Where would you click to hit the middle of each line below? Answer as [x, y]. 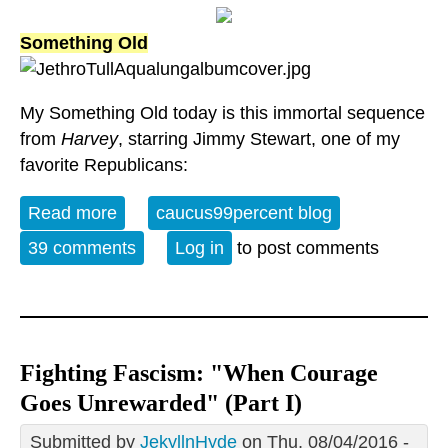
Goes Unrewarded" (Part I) [161, 403]
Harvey [89, 139]
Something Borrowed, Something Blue [269, 239]
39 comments [82, 248]
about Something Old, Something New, [272, 213]
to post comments [305, 248]
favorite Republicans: [104, 165]
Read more [72, 213]
